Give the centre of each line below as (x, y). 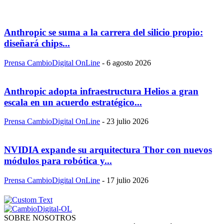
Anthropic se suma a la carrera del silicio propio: (103, 32)
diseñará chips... (37, 43)
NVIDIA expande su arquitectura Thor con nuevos (108, 149)
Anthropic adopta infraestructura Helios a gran (101, 91)
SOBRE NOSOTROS (40, 217)
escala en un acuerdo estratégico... (73, 102)
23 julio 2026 (127, 121)
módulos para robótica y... (58, 160)
